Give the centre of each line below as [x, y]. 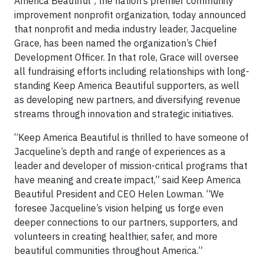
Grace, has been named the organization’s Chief [115, 43]
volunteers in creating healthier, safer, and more [116, 236]
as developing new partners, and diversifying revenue [127, 100]
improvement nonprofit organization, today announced [130, 15]
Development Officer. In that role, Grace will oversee [126, 57]
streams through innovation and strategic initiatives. [124, 114]
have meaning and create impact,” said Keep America [128, 180]
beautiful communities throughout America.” [108, 250]
